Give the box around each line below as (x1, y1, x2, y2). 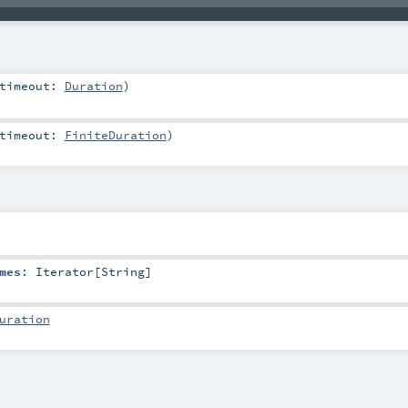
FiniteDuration (64, 127, 167, 142)
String (100, 264, 145, 280)
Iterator (35, 264, 94, 280)
